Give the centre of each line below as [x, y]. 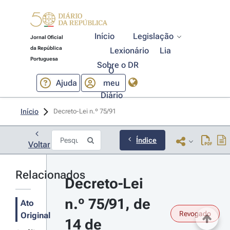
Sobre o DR [118, 65]
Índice [147, 140]
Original [35, 215]
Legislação [154, 36]
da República [46, 48]
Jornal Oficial [46, 37]
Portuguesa [44, 59]
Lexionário [130, 51]
